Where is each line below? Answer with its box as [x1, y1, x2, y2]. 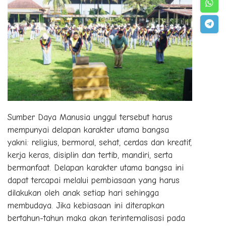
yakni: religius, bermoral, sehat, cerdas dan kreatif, [8, 137, 192, 147]
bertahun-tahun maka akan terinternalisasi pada [8, 213, 185, 223]
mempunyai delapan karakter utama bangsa [8, 125, 169, 135]
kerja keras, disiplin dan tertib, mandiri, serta [8, 150, 173, 160]
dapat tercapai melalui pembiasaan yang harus [8, 175, 180, 185]
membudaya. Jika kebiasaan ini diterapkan [8, 200, 164, 210]
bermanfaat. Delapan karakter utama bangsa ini [8, 162, 184, 173]
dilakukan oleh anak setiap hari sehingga [8, 188, 159, 198]
